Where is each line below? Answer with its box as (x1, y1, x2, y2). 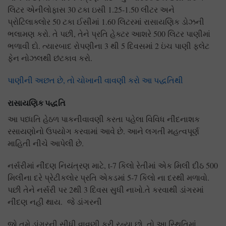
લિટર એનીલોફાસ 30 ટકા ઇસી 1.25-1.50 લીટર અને (8, 4, 175, 15)
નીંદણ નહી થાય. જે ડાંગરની (8, 196, 102, 207)
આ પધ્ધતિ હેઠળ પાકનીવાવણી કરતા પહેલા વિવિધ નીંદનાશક (8, 113, 200, 124)
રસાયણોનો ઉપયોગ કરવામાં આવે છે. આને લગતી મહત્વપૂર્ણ (8, 125, 199, 136)
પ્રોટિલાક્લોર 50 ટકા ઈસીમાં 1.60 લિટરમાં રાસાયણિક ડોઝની (8, 16, 204, 27)
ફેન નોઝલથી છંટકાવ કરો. (8, 52, 92, 63)
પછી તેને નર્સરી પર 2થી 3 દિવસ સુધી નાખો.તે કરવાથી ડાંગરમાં (8, 184, 204, 195)
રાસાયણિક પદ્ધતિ (8, 97, 66, 108)
